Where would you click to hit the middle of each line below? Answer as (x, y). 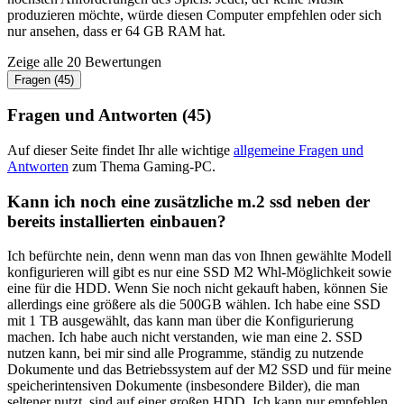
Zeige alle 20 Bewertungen (84, 61)
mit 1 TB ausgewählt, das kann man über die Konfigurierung (180, 321)
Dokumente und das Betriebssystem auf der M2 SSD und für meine (199, 370)
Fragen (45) (44, 79)
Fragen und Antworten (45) (109, 115)
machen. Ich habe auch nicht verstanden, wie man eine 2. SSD (185, 337)
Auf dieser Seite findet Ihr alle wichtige (120, 150)
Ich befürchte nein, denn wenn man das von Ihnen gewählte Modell (199, 256)
